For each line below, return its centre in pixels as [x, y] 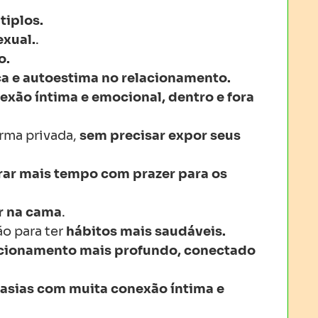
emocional [127, 97]
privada [49, 136]
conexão [139, 289]
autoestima [61, 78]
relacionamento [174, 78]
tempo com [92, 174]
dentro [191, 97]
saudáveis [188, 231]
